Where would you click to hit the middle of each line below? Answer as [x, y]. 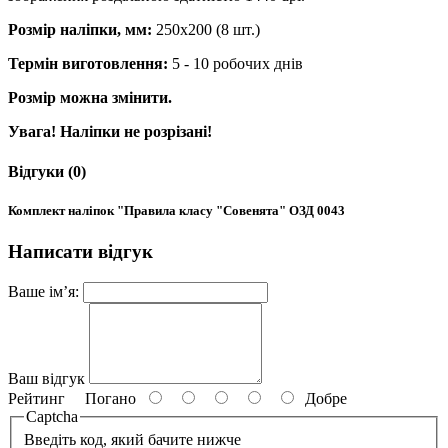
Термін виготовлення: [88, 64]
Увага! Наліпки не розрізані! [110, 132]
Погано [104, 398]
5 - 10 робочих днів [235, 64]
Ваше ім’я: [43, 291]
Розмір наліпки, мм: [80, 30]
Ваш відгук [46, 378]
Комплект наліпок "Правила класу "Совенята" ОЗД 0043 [176, 210]
